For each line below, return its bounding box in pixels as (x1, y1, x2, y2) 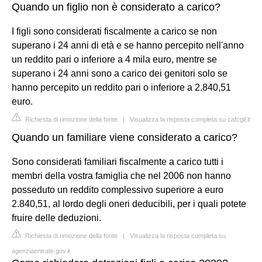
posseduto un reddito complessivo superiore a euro (12, 184, 223, 195)
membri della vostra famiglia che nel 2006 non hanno (12, 170, 231, 181)
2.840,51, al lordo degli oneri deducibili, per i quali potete (12, 198, 246, 209)
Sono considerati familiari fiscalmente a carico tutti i (12, 156, 223, 167)
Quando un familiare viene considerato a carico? (12, 131, 237, 143)
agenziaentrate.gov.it (12, 247, 70, 254)
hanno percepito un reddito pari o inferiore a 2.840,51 (12, 82, 231, 92)
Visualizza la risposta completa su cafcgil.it (130, 115, 250, 123)
